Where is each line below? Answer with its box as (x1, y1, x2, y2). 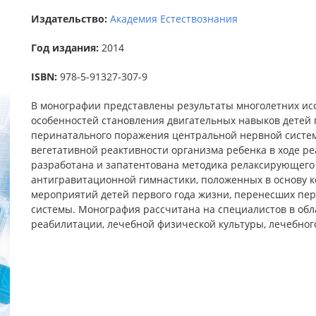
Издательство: (31, 12, 110, 25)
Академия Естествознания (110, 12, 238, 25)
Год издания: (31, 41, 102, 54)
